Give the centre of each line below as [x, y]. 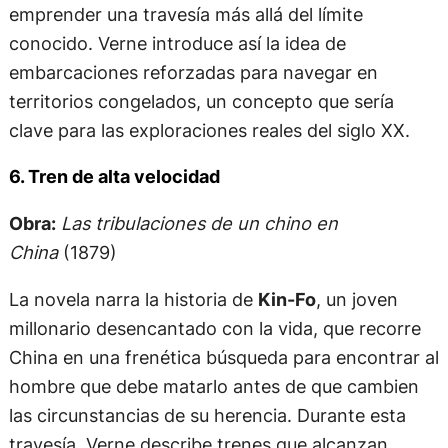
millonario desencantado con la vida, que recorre [214, 328]
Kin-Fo [286, 299]
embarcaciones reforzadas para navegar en [193, 71]
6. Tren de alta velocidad [114, 176]
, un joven [356, 299]
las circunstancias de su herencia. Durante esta [207, 415]
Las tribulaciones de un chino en [199, 222]
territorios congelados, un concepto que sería [201, 100]
